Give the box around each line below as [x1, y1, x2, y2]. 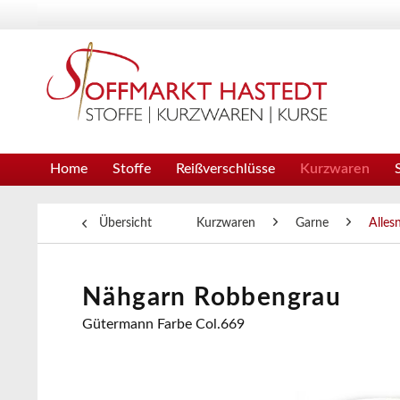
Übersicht [99, 217, 152, 229]
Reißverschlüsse [176, 162, 275, 176]
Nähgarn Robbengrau [82, 285, 342, 310]
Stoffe [112, 162, 151, 176]
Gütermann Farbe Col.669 [82, 317, 245, 331]
